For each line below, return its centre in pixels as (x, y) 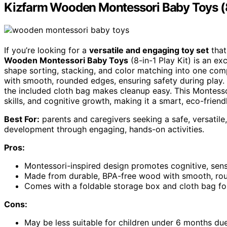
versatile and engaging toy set (149, 50)
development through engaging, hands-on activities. (104, 129)
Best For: (22, 119)
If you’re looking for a (47, 50)
